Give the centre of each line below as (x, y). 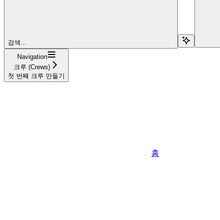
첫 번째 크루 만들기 (36, 76)
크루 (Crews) (32, 67)
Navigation (32, 56)
